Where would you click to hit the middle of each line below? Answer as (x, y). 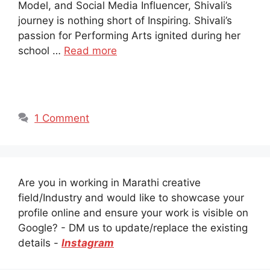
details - (40, 243)
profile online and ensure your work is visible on (133, 213)
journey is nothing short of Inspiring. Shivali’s (125, 20)
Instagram (88, 243)
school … (41, 50)
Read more (90, 50)
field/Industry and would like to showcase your (131, 198)
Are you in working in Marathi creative (109, 183)
